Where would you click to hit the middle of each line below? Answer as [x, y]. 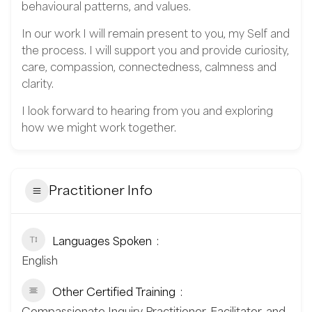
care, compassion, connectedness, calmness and [149, 67]
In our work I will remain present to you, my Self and [156, 33]
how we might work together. [99, 127]
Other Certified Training [114, 291]
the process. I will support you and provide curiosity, [155, 50]
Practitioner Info [101, 190]
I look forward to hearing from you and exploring [147, 110]
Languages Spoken [102, 241]
